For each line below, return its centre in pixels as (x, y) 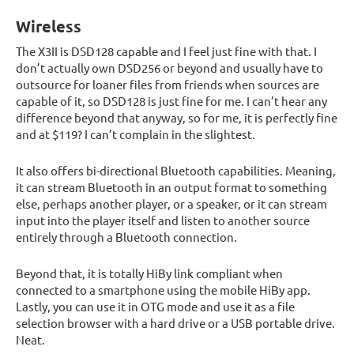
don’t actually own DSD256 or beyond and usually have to (169, 68)
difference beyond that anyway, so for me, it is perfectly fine (177, 118)
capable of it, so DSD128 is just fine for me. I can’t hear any (171, 101)
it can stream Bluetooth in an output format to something (171, 187)
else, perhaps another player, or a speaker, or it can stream (171, 204)
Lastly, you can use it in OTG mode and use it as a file (155, 307)
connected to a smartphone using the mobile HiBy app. (163, 290)
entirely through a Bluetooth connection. (126, 237)
